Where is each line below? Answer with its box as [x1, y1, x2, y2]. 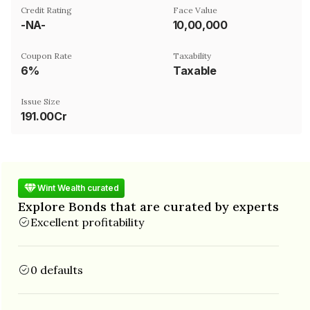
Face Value [173, 4, 217, 15]
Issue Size [21, 95, 60, 107]
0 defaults [30, 262, 83, 277]
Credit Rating [21, 4, 72, 15]
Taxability [173, 50, 211, 61]
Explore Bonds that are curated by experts [18, 198, 279, 215]
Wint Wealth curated [37, 183, 119, 193]
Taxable [173, 63, 217, 77]
